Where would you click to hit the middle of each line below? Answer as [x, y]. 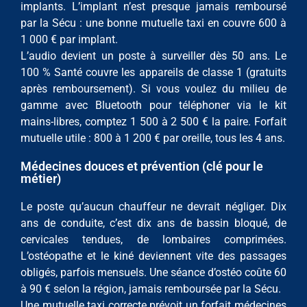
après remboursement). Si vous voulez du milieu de [153, 89]
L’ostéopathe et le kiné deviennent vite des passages [153, 256]
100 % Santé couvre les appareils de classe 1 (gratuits [153, 73]
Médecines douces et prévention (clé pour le [142, 167]
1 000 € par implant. [69, 40]
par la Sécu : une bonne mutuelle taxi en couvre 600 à [153, 23]
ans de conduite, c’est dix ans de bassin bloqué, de [153, 223]
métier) [41, 179]
